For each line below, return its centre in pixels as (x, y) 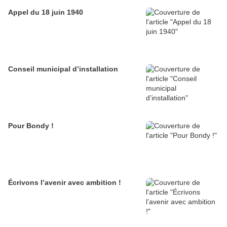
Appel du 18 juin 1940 (46, 12)
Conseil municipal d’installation (63, 69)
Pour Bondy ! (31, 126)
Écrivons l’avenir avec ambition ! (65, 183)
